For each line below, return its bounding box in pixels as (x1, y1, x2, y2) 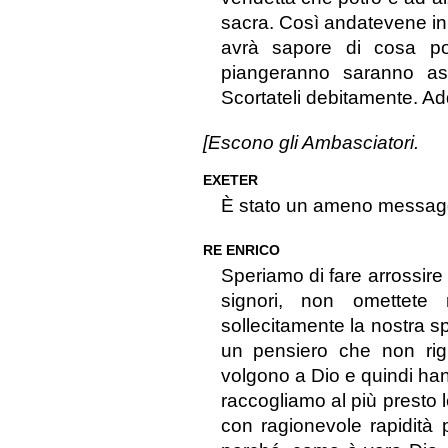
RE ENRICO (202, 242, 280, 259)
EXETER (202, 172, 258, 189)
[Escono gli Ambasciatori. (202, 132, 419, 154)
